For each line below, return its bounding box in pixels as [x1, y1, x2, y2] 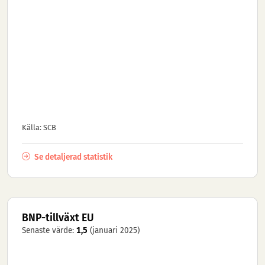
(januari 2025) [90, 225, 140, 235]
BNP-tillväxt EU [22, 211, 94, 224]
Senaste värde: [22, 225, 76, 235]
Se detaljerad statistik [33, 151, 112, 162]
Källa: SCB [22, 122, 56, 132]
